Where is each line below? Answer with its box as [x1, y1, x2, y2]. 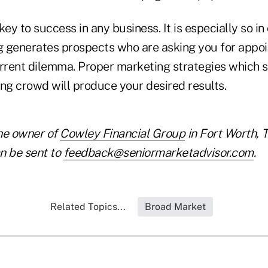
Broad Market [145, 201, 206, 213]
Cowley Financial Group [60, 126, 185, 141]
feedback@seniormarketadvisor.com [63, 145, 254, 160]
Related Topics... [50, 201, 126, 213]
